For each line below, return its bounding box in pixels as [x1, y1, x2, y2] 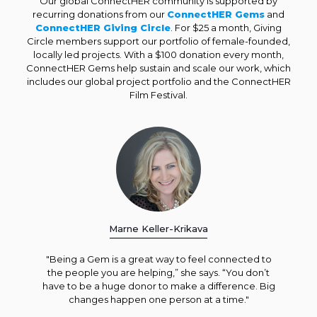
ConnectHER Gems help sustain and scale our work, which [26, 62, 291, 74]
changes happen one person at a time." [68, 294, 249, 306]
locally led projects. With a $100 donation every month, [33, 49, 284, 61]
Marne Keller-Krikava [109, 223, 208, 235]
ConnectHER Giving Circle [35, 22, 171, 34]
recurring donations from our [33, 8, 167, 21]
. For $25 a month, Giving [171, 22, 282, 34]
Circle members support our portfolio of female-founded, [27, 35, 290, 47]
